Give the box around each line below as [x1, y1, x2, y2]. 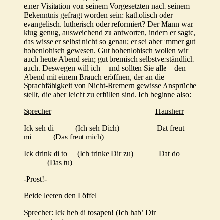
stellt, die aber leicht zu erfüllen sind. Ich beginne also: [24, 90, 191, 99]
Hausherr [155, 107, 184, 116]
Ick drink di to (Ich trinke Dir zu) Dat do [24, 149, 193, 158]
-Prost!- [24, 175, 47, 184]
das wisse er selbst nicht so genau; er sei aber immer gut [24, 37, 195, 46]
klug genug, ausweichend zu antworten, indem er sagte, [24, 28, 195, 37]
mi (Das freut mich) [24, 133, 104, 141]
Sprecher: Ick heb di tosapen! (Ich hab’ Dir [24, 208, 156, 217]
